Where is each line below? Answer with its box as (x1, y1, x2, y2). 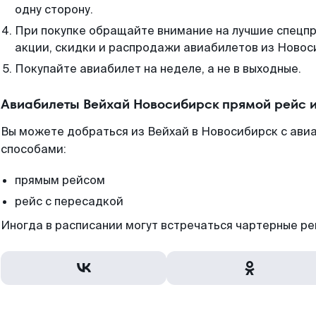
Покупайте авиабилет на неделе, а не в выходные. (15, 61, 301, 76)
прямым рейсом (15, 173, 105, 188)
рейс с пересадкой (15, 194, 123, 209)
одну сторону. (15, 2, 93, 17)
